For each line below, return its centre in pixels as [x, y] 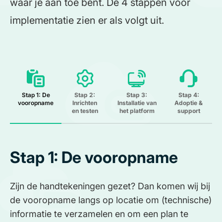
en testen [85, 111]
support [189, 111]
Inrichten [85, 103]
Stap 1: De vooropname [94, 158]
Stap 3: [137, 95]
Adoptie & [189, 103]
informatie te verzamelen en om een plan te [99, 214]
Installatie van [137, 103]
